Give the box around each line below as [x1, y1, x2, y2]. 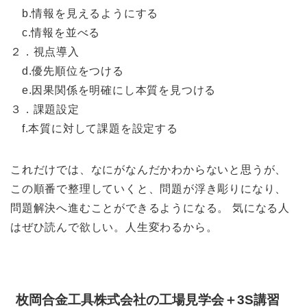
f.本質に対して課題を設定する [10, 122, 178, 134]
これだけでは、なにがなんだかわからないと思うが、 [10, 163, 287, 175]
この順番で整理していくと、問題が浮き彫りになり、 [10, 182, 287, 195]
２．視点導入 [10, 45, 79, 58]
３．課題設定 [10, 103, 79, 115]
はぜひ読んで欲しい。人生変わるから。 [10, 221, 218, 233]
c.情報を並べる [10, 26, 101, 38]
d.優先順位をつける [10, 64, 124, 77]
